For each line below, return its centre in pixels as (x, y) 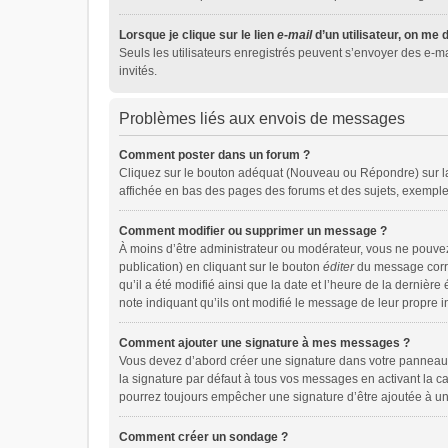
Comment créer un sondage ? (203, 437)
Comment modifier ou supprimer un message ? (253, 231)
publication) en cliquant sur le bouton (221, 267)
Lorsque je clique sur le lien (198, 35)
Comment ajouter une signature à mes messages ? (264, 343)
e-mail (294, 35)
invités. (138, 71)
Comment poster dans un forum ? (214, 155)
